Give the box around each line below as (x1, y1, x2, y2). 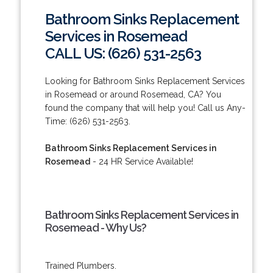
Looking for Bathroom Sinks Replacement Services (44, 76, 245, 86)
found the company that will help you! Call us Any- (44, 102, 246, 113)
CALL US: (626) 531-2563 (44, 44, 201, 62)
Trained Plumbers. (44, 260, 116, 271)
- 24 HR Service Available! (90, 156, 193, 166)
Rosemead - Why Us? (44, 221, 146, 234)
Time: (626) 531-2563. (44, 116, 130, 126)
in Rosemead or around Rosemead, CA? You (44, 89, 221, 99)
